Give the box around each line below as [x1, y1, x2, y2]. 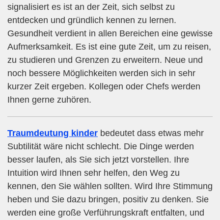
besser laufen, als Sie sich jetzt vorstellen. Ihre [7, 155, 189, 165]
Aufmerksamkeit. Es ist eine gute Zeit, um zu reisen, [7, 42, 211, 52]
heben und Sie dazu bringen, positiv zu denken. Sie [7, 194, 209, 205]
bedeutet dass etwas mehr [98, 128, 204, 138]
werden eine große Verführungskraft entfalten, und [7, 208, 204, 218]
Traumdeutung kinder [7, 128, 98, 138]
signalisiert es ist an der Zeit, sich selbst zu [7, 2, 175, 12]
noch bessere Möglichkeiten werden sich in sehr [7, 68, 195, 79]
